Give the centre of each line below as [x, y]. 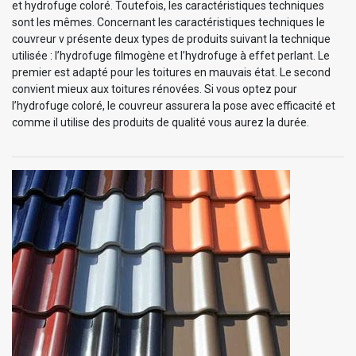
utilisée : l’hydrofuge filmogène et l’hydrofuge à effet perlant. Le [171, 55]
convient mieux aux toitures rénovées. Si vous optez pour [155, 89]
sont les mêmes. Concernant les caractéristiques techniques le [168, 22]
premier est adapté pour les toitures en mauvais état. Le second [171, 72]
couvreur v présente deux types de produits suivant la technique [171, 39]
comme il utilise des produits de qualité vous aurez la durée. [161, 122]
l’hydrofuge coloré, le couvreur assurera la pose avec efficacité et [174, 105]
